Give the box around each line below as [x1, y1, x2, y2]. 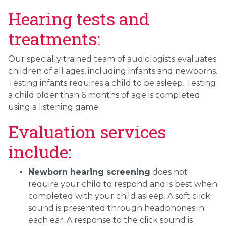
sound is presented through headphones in [28, 203, 204, 213]
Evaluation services [8, 120, 166, 143]
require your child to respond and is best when [28, 179, 217, 189]
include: [8, 140, 76, 163]
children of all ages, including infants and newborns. [8, 66, 217, 76]
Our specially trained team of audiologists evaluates [8, 54, 216, 64]
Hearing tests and [8, 7, 149, 30]
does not [152, 167, 188, 177]
